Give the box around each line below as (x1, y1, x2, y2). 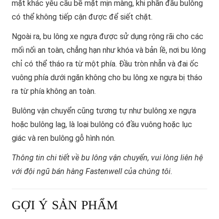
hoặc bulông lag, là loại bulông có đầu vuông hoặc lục (12, 120, 192, 130)
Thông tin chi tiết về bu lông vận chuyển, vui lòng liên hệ (12, 153, 203, 163)
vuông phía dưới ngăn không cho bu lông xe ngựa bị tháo (12, 73, 202, 83)
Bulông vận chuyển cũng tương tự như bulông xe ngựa (12, 106, 196, 116)
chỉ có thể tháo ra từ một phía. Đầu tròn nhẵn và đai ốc (12, 59, 198, 69)
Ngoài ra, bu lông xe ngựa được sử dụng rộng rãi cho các (12, 32, 203, 42)
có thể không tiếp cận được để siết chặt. (12, 12, 153, 22)
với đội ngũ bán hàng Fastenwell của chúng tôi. (12, 167, 173, 176)
